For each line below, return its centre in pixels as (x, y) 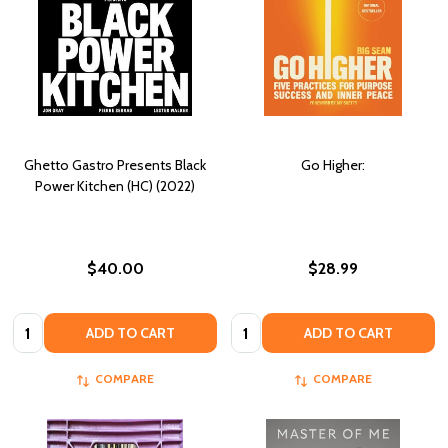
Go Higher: (333, 164)
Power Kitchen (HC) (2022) (115, 185)
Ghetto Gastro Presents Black (115, 164)
